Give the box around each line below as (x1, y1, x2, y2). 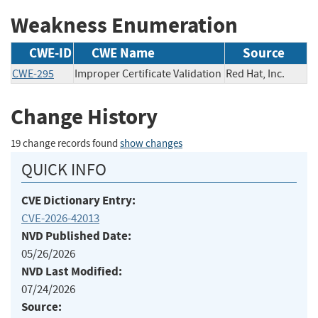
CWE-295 (12, 67, 54, 82)
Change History (11, 102, 158, 132)
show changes (120, 136, 182, 150)
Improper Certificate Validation (75, 67, 221, 82)
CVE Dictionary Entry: (21, 192, 136, 209)
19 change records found (11, 136, 120, 150)
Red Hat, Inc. (226, 67, 305, 82)
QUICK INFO (21, 158, 106, 180)
